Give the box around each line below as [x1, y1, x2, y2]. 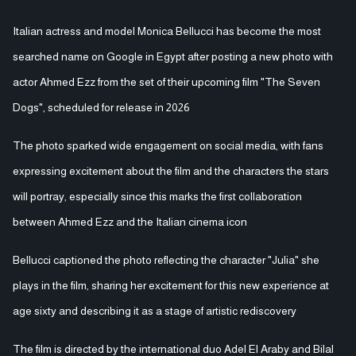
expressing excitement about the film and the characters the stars [13, 164, 329, 177]
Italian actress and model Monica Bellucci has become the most [13, 24, 321, 37]
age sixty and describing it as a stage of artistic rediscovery [13, 304, 296, 317]
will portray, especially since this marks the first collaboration [13, 189, 302, 203]
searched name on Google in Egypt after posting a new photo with [13, 49, 333, 63]
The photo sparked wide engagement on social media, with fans [13, 138, 323, 152]
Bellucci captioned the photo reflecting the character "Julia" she [13, 253, 319, 266]
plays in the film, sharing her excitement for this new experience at [13, 278, 329, 292]
